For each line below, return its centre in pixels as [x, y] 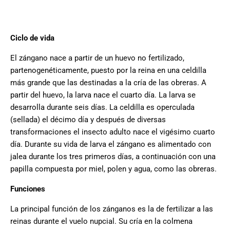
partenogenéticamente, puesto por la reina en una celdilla [108, 71]
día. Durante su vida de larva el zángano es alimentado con [111, 145]
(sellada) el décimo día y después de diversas [88, 120]
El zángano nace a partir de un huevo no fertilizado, [97, 58]
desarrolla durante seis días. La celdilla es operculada [102, 108]
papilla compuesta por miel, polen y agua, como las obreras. [113, 169]
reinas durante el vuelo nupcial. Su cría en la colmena [101, 222]
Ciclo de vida [32, 38]
